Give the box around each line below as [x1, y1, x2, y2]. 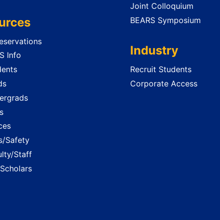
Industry [130, 43, 178, 58]
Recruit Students [130, 64, 192, 75]
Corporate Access [130, 78, 197, 88]
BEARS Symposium [130, 15, 201, 26]
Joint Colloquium [130, 1, 193, 11]
